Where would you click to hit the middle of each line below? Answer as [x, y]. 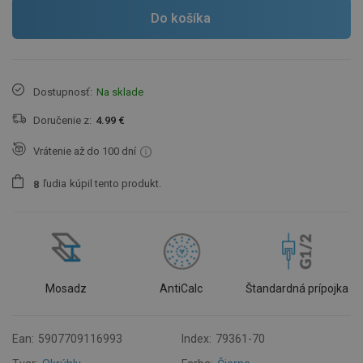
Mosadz [66, 288]
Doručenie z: [62, 121]
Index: [196, 338]
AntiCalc [181, 288]
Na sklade [120, 92]
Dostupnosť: [63, 92]
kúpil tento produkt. [115, 184]
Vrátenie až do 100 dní [85, 151]
